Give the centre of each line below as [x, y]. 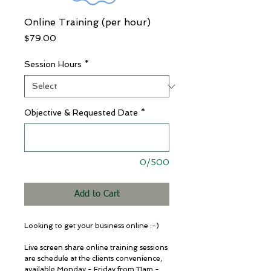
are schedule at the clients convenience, [93, 258]
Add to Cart [97, 194]
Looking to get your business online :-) [93, 226]
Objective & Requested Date [81, 113]
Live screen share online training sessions [96, 247]
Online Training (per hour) [87, 22]
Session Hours [53, 64]
